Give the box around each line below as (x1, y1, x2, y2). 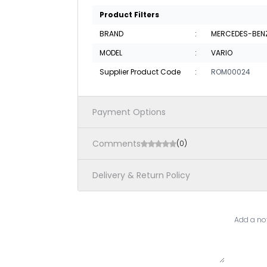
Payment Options (92, 106, 166, 118)
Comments (92, 138, 141, 150)
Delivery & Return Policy (92, 169, 190, 181)
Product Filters (100, 10, 159, 20)
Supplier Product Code (100, 67, 181, 77)
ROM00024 (211, 67, 250, 77)
